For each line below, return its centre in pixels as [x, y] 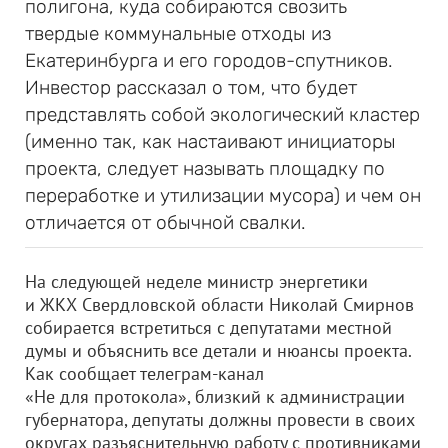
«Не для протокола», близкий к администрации [215, 396]
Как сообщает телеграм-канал [144, 373]
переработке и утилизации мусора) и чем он [223, 195]
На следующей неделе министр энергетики [196, 281]
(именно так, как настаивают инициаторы [210, 141]
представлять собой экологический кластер [222, 114]
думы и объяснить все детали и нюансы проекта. [218, 350]
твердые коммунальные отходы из [178, 33]
